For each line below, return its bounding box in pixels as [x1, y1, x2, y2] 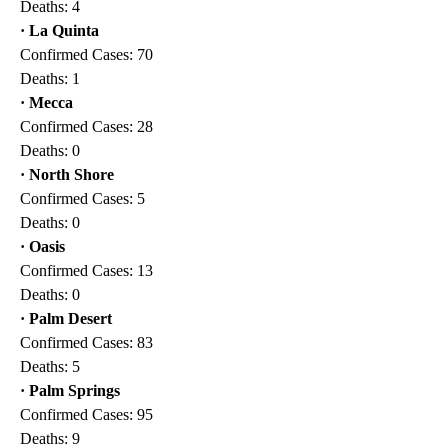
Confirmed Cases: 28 [20, 117, 153, 135]
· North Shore [20, 165, 114, 183]
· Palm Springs [20, 381, 120, 399]
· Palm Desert [20, 309, 112, 327]
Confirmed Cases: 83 [20, 333, 153, 351]
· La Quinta [20, 21, 99, 39]
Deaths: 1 [20, 69, 80, 87]
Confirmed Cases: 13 [20, 261, 153, 279]
